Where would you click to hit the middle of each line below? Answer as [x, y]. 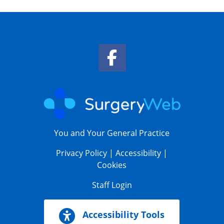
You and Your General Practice [112, 133]
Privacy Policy [82, 153]
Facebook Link [143, 49]
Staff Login [112, 185]
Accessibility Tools [122, 215]
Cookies [112, 165]
